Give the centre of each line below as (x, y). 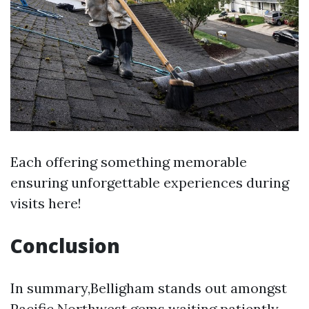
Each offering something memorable (129, 162)
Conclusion (65, 246)
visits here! (46, 203)
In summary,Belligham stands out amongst (149, 288)
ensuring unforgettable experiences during (150, 182)
